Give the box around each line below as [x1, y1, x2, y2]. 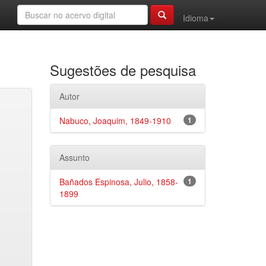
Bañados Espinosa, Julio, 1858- [59, 176, 178, 188]
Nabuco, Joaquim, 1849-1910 [59, 115, 171, 126]
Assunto [59, 151, 90, 163]
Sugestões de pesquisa [49, 59, 196, 80]
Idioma [183, 12, 208, 24]
